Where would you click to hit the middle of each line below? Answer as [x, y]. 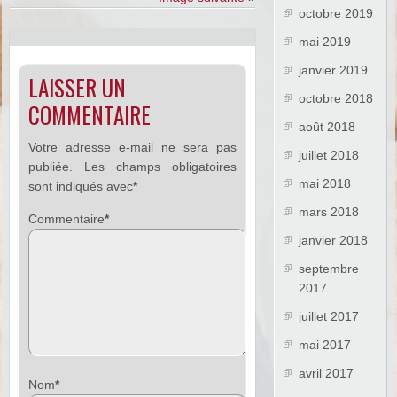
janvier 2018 [334, 241]
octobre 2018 [336, 99]
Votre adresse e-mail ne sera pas [132, 148]
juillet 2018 [329, 156]
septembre [329, 269]
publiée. [51, 167]
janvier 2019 [334, 70]
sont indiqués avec [81, 187]
